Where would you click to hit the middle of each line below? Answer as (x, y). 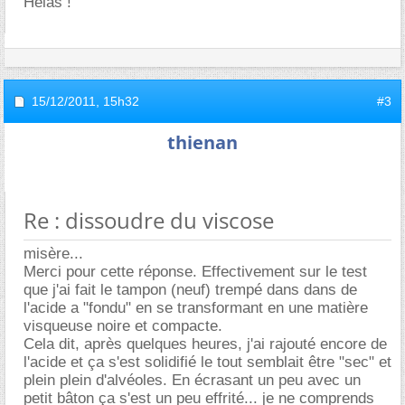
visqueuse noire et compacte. (123, 326)
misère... (53, 254)
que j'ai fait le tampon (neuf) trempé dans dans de (190, 290)
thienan (202, 142)
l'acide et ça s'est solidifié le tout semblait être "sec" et (207, 362)
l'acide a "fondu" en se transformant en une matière (196, 308)
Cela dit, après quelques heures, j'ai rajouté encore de (205, 344)
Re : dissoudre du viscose (149, 220)
